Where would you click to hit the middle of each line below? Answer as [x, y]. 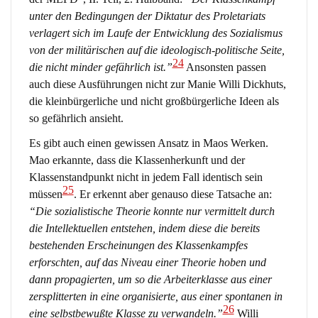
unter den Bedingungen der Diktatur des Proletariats [147, 16]
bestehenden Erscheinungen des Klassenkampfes [138, 246]
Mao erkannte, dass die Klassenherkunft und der [137, 160]
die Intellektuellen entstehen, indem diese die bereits [144, 229]
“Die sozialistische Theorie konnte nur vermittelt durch [152, 212]
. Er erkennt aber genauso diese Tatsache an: [172, 194]
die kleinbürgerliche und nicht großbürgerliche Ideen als [154, 101]
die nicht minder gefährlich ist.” [100, 67]
